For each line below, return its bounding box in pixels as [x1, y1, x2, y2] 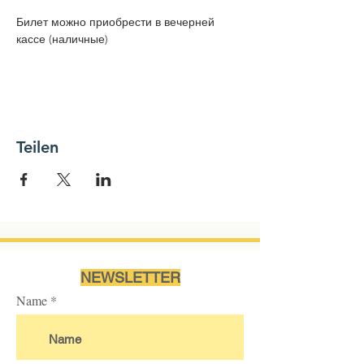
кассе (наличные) [16, 32, 111, 46]
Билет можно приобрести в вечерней [16, 15, 218, 29]
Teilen [16, 137, 58, 157]
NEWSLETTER [80, 269, 180, 286]
